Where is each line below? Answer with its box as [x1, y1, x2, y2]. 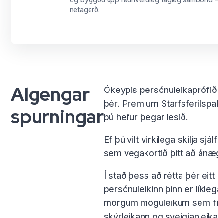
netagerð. [70, 5, 100, 14]
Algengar [11, 82, 90, 107]
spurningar [11, 104, 104, 129]
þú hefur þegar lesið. [104, 112, 188, 123]
